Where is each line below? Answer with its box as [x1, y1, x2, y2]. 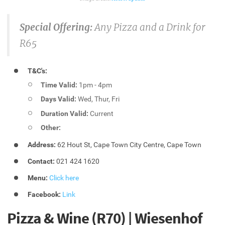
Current [88, 109, 114, 118]
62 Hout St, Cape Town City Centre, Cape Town [56, 141, 202, 149]
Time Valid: [41, 80, 78, 89]
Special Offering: [20, 21, 92, 33]
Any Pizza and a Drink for [92, 21, 205, 33]
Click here [49, 173, 79, 182]
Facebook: [28, 190, 61, 198]
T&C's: [28, 67, 48, 75]
